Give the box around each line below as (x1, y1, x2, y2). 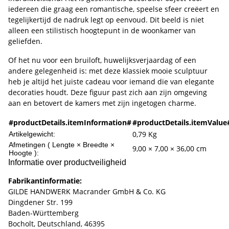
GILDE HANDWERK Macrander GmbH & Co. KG (8, 187, 166, 197)
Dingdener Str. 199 (8, 197, 73, 208)
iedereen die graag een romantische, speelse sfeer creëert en (8, 4, 219, 14)
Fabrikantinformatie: (8, 176, 82, 186)
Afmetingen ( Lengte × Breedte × (9, 141, 114, 149)
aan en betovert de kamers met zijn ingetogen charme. (8, 98, 196, 108)
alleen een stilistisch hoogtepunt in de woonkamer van (8, 26, 196, 36)
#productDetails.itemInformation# (9, 118, 131, 128)
